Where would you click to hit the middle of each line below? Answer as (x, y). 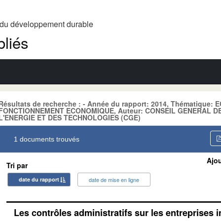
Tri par (17, 165)
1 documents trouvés (47, 139)
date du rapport (39, 179)
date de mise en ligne (114, 179)
